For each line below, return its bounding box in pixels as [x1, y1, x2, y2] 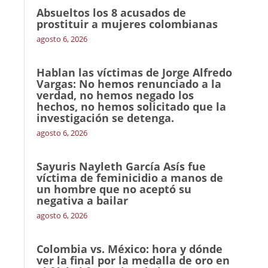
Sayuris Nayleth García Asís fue [36, 159, 206, 173]
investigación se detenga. [36, 111, 174, 125]
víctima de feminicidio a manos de [36, 170, 223, 185]
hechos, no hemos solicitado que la [36, 99, 226, 114]
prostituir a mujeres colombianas [36, 17, 218, 31]
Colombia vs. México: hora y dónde [36, 242, 223, 256]
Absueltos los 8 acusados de [36, 5, 186, 20]
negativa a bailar [36, 193, 128, 208]
